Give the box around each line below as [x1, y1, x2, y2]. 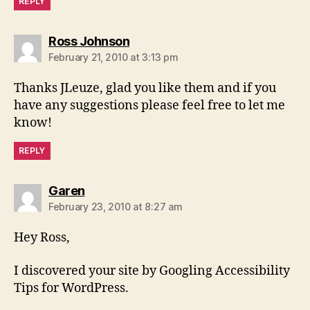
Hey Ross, [14, 230, 70, 246]
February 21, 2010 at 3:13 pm [48, 51, 179, 64]
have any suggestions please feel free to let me [14, 98, 285, 114]
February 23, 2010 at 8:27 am [48, 201, 183, 213]
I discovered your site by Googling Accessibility [14, 262, 290, 279]
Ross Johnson [48, 34, 129, 49]
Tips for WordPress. [14, 280, 129, 296]
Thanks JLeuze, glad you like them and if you [14, 80, 276, 97]
